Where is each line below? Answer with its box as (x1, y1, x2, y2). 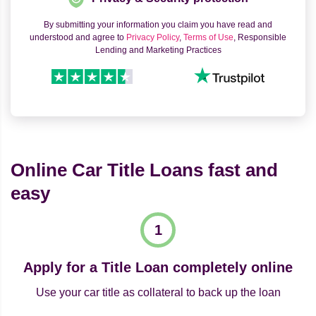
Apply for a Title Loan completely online (23, 260, 293, 276)
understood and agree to (30, 32, 126, 43)
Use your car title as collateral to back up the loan (35, 286, 281, 299)
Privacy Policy (126, 32, 179, 43)
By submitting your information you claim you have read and (44, 20, 272, 30)
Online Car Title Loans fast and (11, 159, 278, 181)
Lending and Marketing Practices (95, 45, 221, 56)
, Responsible (233, 32, 286, 43)
